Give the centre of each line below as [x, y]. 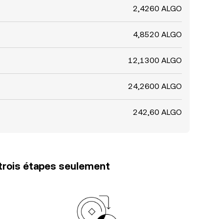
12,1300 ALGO [155, 60]
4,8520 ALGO [157, 34]
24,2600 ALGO [155, 86]
